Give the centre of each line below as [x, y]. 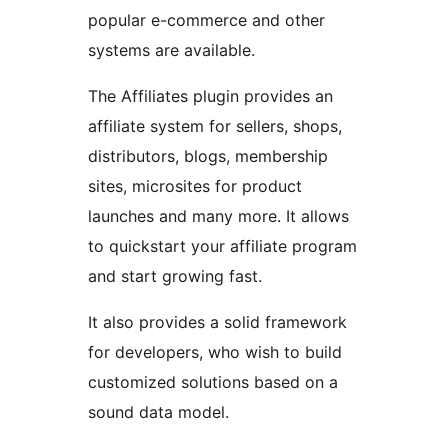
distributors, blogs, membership [208, 156]
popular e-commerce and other [206, 20]
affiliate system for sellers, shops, [215, 126]
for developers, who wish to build [215, 352]
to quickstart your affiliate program [222, 246]
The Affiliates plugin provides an [210, 96]
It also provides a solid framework [217, 322]
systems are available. [171, 50]
